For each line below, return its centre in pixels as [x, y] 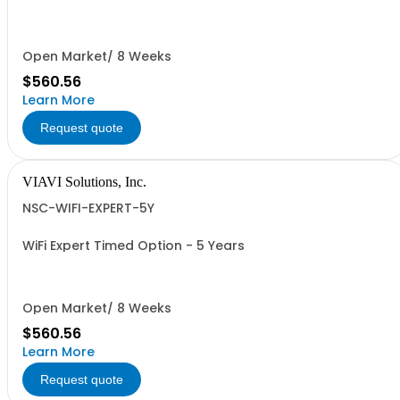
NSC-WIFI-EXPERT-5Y [88, 208]
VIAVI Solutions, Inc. [84, 182]
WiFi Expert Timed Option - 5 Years [133, 246]
